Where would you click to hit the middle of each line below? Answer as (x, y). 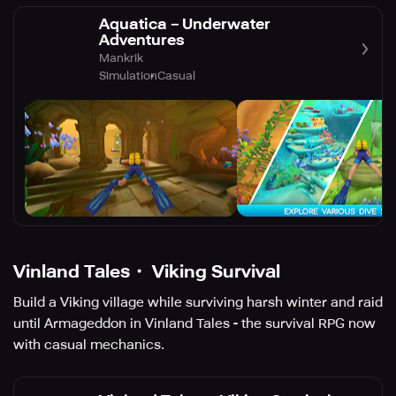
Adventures (142, 40)
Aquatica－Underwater (185, 24)
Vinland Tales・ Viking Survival (147, 272)
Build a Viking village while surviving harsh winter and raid (198, 303)
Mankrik (121, 58)
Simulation (128, 76)
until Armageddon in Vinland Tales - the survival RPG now (194, 324)
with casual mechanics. (89, 345)
